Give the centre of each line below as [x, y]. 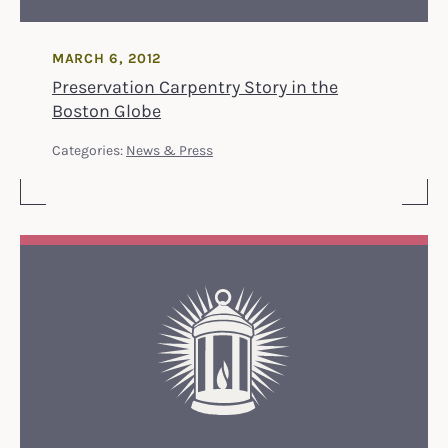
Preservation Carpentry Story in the [195, 85]
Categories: [89, 149]
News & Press [169, 149]
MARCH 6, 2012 [107, 57]
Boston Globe [106, 109]
